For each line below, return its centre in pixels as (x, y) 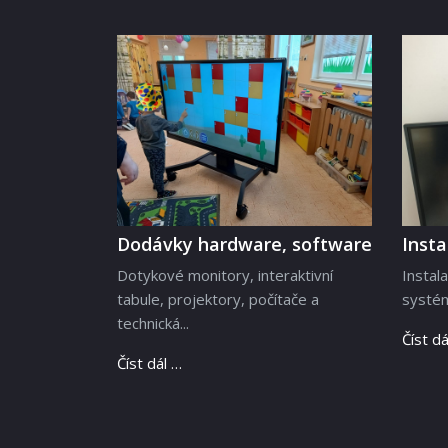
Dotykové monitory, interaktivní (225, 275)
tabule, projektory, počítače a (218, 299)
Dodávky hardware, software (244, 244)
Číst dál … (149, 363)
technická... (153, 323)
